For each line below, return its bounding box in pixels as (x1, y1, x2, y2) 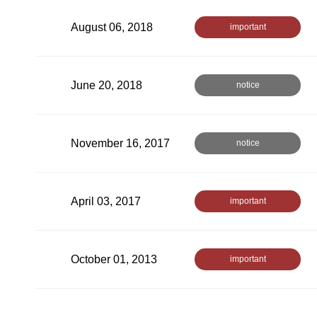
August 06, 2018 (71, 21, 153, 33)
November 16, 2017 (71, 137, 170, 149)
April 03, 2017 (71, 195, 141, 207)
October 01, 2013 (71, 253, 157, 265)
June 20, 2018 (71, 79, 142, 91)
